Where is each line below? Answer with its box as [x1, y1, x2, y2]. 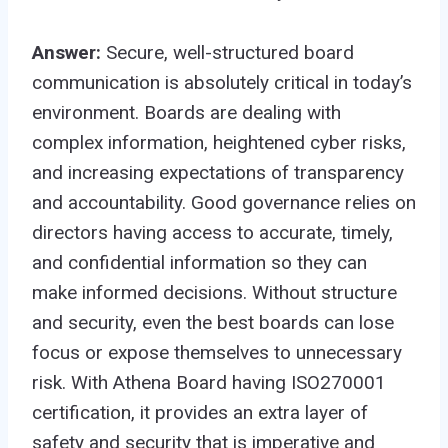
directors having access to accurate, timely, [32, 220, 393, 244]
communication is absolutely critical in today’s [32, 70, 412, 94]
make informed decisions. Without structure [32, 280, 397, 304]
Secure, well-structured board [106, 40, 354, 64]
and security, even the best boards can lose [32, 310, 394, 334]
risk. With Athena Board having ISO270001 [32, 370, 386, 394]
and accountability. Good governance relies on [32, 190, 416, 214]
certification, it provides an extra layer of [32, 400, 368, 424]
